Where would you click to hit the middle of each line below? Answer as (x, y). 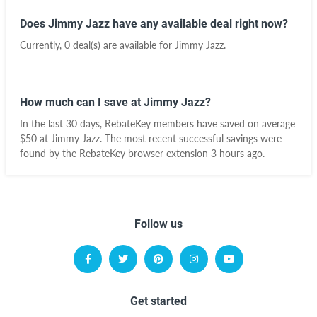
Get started (158, 301)
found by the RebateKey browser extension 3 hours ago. (142, 153)
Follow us (158, 224)
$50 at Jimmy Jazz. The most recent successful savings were (151, 138)
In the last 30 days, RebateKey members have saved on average (157, 123)
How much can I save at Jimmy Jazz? (115, 102)
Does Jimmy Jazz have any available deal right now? (154, 24)
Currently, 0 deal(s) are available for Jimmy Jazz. (123, 45)
